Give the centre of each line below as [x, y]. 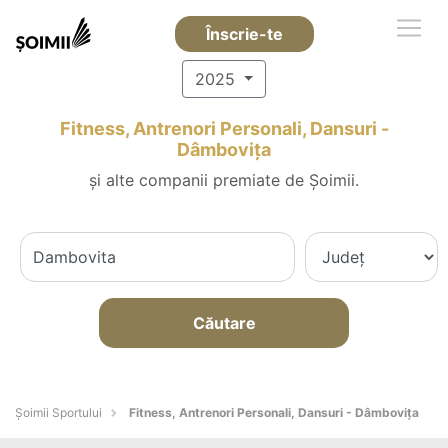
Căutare [224, 323]
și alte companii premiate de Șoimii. [224, 180]
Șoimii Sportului [58, 412]
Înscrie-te [244, 34]
